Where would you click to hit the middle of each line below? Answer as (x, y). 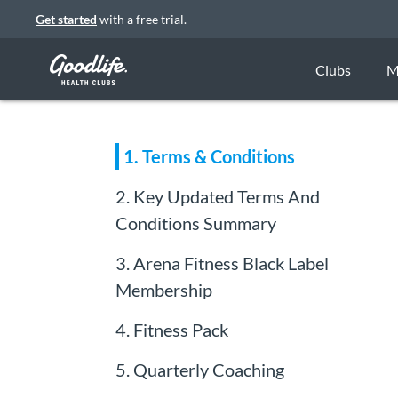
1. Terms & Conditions (209, 156)
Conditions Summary (195, 223)
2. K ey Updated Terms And (217, 196)
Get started (66, 19)
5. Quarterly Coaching (199, 369)
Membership (163, 289)
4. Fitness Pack (171, 329)
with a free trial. (142, 19)
